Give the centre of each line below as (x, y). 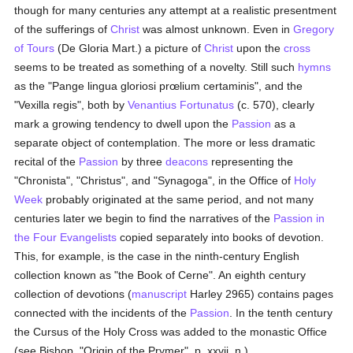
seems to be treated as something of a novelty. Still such (156, 67)
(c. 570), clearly (275, 105)
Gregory (314, 29)
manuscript (160, 294)
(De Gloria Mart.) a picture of (130, 48)
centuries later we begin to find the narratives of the (144, 218)
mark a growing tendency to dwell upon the (123, 124)
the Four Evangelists (66, 237)
